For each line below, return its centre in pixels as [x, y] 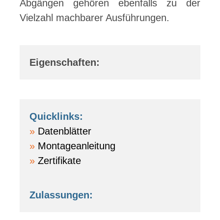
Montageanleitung [77, 146]
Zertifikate [59, 161]
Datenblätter [65, 131]
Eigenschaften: [65, 62]
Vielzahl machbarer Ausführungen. [95, 18]
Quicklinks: [56, 116]
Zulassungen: [61, 195]
